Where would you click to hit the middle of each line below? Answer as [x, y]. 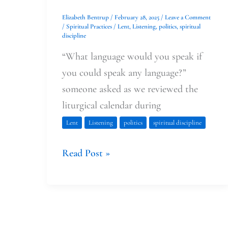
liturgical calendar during [111, 105]
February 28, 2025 [138, 18]
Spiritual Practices [89, 27]
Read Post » [86, 153]
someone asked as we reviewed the [130, 89]
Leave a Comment [188, 18]
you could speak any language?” [124, 73]
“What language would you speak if [132, 56]
